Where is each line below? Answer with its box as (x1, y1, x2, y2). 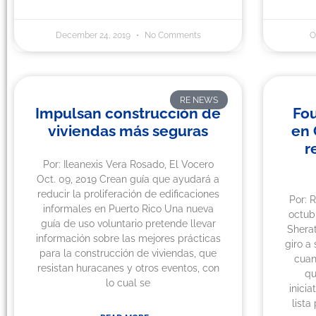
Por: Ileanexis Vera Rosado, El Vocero (42, 159, 214, 171)
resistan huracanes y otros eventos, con (37, 262, 219, 274)
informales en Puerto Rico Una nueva (42, 203, 214, 215)
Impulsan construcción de (35, 104, 221, 123)
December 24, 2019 (55, 30, 133, 41)
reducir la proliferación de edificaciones (37, 188, 219, 200)
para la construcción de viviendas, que (39, 248, 217, 260)
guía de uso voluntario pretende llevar (40, 218, 216, 230)
